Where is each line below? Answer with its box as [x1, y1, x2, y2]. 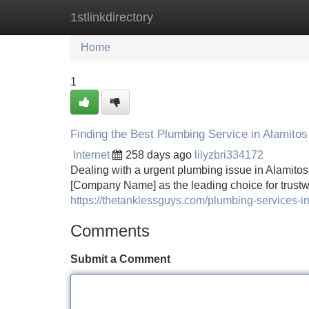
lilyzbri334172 [195, 149, 263, 161]
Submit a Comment [70, 253, 170, 265]
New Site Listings [141, 11, 227, 23]
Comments [70, 221, 150, 240]
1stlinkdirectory [70, 10, 153, 24]
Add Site [248, 11, 290, 23]
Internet [73, 149, 110, 161]
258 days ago [126, 149, 192, 161]
